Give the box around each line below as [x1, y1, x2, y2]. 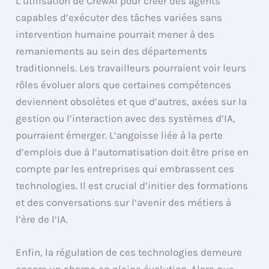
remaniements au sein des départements [16, 44, 208, 57]
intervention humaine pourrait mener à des [16, 28, 215, 40]
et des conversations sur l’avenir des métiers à [16, 196, 232, 208]
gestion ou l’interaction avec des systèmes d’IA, [16, 112, 236, 124]
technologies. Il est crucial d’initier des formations [16, 179, 249, 192]
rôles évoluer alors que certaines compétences [16, 78, 232, 91]
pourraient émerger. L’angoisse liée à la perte [16, 128, 223, 141]
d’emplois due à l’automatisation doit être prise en [16, 145, 249, 158]
